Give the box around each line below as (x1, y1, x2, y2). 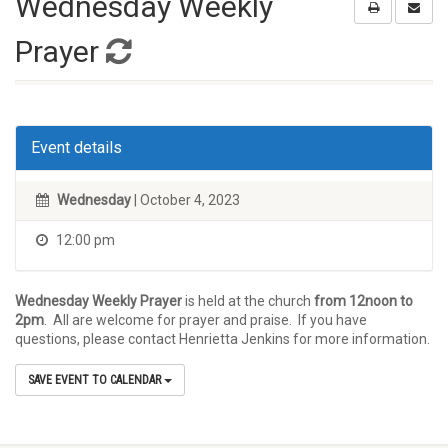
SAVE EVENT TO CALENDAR (28, 373, 164, 387)
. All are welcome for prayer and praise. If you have (44, 312, 367, 328)
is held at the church (185, 293, 314, 309)
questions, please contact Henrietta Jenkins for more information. (15, 331, 430, 347)
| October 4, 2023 (131, 192, 240, 208)
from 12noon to (314, 293, 413, 309)
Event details (31, 138, 122, 157)
